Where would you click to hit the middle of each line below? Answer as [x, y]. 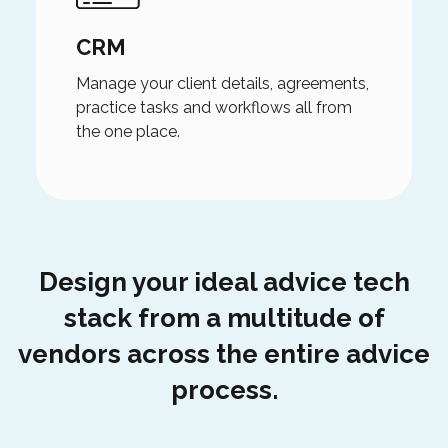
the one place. [127, 131]
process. [224, 389]
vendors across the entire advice [224, 353]
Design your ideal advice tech [224, 281]
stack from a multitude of [224, 317]
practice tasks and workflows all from [213, 107]
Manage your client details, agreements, [222, 83]
